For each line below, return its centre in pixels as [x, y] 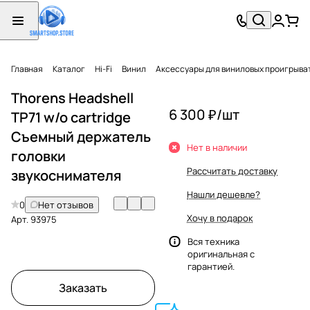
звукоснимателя [66, 175]
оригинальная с [221, 254]
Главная [27, 69]
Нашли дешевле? [224, 194]
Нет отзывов [66, 204]
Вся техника [213, 241]
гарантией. [211, 266]
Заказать [83, 288]
